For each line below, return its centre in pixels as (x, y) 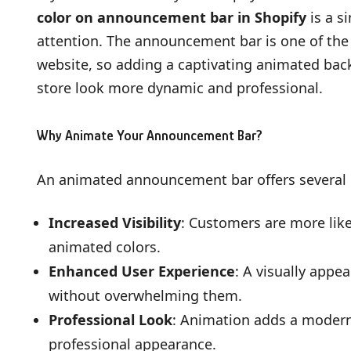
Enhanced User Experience (142, 271)
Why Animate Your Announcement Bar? (150, 136)
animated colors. (105, 247)
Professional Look (110, 320)
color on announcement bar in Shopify (172, 17)
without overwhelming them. (145, 295)
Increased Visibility (115, 223)
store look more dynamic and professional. (180, 88)
